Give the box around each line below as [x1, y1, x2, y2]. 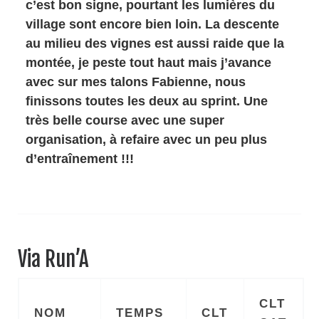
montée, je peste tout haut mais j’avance [26, 55, 272, 70]
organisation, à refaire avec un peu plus [26, 132, 268, 147]
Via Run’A [18, 246, 88, 272]
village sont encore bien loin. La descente [26, 16, 280, 31]
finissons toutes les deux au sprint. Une [26, 93, 268, 108]
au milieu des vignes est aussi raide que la [26, 36, 285, 51]
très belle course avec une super [26, 113, 225, 127]
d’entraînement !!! [26, 151, 135, 166]
